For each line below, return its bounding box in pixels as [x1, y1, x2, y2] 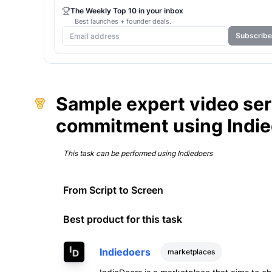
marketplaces [168, 247, 215, 256]
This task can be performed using [63, 149, 177, 158]
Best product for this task [63, 213, 182, 225]
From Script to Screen [63, 184, 163, 196]
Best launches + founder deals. [74, 17, 171, 25]
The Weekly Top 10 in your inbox [70, 6, 183, 15]
